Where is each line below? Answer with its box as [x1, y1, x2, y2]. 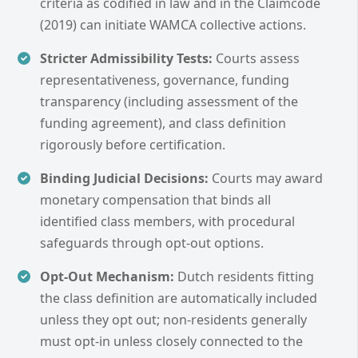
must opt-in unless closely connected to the [40, 332, 303, 350]
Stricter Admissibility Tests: [40, 49, 213, 67]
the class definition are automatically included [40, 288, 317, 307]
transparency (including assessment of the [40, 92, 298, 110]
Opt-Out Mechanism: [40, 267, 174, 285]
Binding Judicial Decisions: [40, 169, 209, 187]
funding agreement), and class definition [40, 113, 286, 132]
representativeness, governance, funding [40, 70, 289, 89]
